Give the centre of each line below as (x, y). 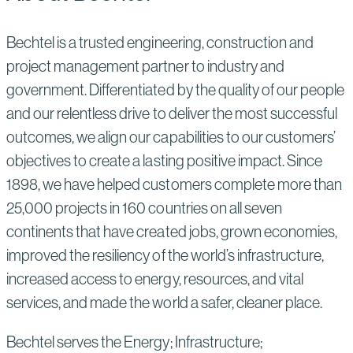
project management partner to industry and (145, 65)
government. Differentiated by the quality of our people (176, 89)
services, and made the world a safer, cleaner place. (167, 302)
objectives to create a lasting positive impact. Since (165, 160)
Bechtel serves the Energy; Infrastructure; (134, 341)
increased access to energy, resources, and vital (155, 278)
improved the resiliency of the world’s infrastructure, (165, 255)
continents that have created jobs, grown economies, (172, 231)
